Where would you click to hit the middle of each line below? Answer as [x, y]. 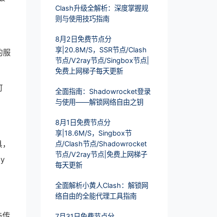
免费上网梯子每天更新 [89, 71]
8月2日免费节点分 [83, 39]
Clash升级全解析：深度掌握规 [101, 8]
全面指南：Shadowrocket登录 [103, 92]
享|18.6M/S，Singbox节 [93, 133]
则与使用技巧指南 [82, 19]
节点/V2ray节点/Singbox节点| [102, 61]
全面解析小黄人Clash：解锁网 [101, 186]
